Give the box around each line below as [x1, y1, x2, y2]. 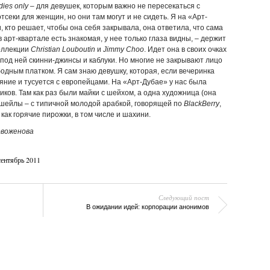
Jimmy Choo [102, 45, 144, 54]
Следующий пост [158, 193, 209, 202]
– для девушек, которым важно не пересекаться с [28, 2, 200, 10]
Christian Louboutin [30, 45, 95, 54]
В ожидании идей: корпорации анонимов [86, 203, 209, 210]
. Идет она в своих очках [143, 45, 227, 54]
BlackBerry [183, 99, 219, 108]
